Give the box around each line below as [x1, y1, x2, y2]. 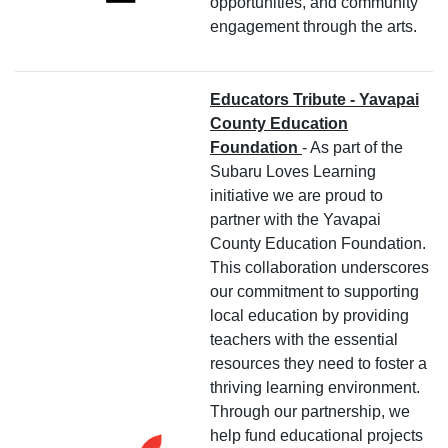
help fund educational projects [210, 426, 423, 444]
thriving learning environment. [210, 378, 420, 396]
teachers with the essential [210, 330, 398, 348]
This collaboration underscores [210, 258, 429, 276]
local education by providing [210, 306, 409, 324]
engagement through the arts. [210, 17, 417, 35]
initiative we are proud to [210, 186, 383, 204]
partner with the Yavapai [210, 210, 381, 228]
